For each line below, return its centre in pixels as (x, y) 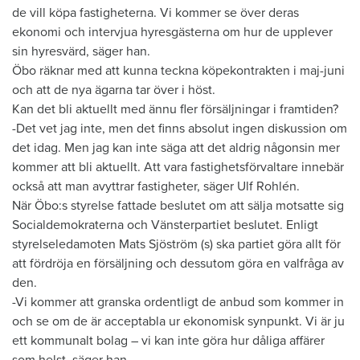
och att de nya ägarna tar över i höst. (114, 90)
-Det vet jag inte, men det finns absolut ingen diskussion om (180, 128)
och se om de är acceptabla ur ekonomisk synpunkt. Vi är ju (178, 321)
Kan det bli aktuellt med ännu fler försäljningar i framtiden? (175, 109)
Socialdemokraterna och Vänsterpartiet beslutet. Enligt (165, 225)
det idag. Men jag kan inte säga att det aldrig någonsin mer (176, 147)
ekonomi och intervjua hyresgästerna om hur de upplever (172, 32)
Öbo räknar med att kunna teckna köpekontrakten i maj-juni (178, 70)
